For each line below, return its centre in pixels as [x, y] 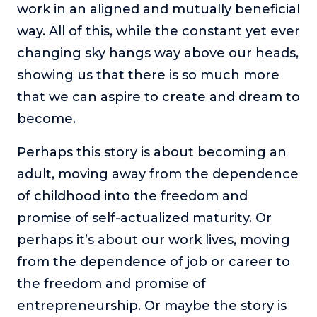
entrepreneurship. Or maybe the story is [152, 305]
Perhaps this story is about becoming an [152, 152]
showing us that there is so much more [148, 75]
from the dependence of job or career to [154, 261]
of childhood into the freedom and [132, 196]
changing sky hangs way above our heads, [158, 53]
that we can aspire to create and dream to [158, 97]
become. [46, 119]
